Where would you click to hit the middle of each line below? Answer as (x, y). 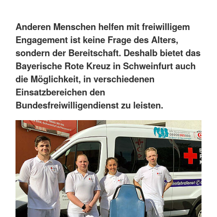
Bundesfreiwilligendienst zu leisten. (89, 105)
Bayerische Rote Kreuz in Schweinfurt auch (106, 65)
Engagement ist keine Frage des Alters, (97, 39)
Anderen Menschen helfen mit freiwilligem (103, 26)
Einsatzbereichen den (60, 92)
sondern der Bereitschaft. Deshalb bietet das (108, 52)
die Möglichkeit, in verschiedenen (85, 78)
